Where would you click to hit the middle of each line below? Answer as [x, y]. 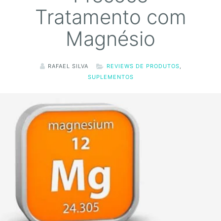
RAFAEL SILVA [68, 66]
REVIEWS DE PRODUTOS [143, 66]
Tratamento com [110, 17]
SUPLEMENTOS [110, 77]
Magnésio [110, 38]
